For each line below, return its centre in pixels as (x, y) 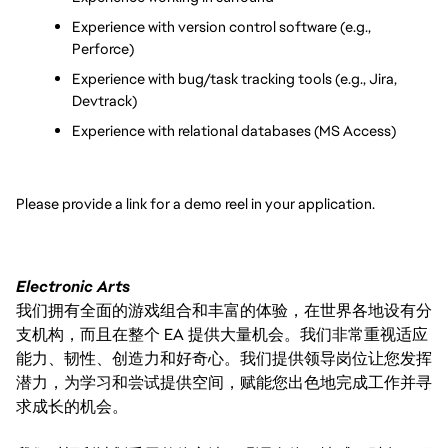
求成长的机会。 (72, 407)
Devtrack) (104, 100)
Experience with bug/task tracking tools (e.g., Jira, (234, 78)
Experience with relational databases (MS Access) (234, 130)
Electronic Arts (73, 287)
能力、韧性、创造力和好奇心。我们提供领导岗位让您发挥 (224, 359)
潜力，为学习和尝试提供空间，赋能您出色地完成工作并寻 (224, 383)
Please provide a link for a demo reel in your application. (195, 204)
